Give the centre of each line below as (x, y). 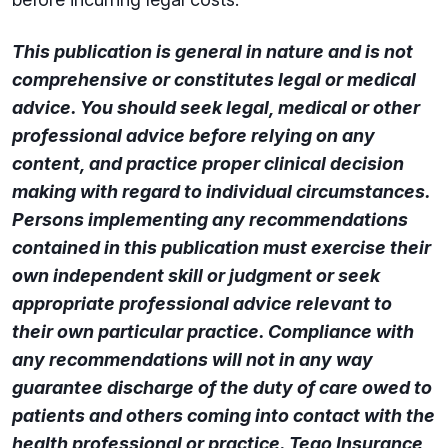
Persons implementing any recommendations (210, 219)
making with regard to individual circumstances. (221, 191)
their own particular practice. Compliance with (213, 331)
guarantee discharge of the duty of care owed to (222, 387)
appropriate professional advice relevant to (202, 303)
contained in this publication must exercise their (221, 247)
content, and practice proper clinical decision (208, 163)
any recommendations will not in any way (192, 359)
